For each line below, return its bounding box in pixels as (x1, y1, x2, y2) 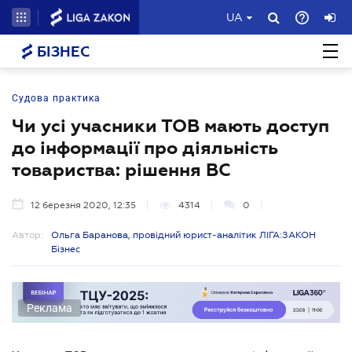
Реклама (27, 301, 72, 314)
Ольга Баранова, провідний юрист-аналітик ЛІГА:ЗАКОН (51, 229, 316, 240)
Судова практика (12, 93, 101, 104)
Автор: (12, 229, 43, 240)
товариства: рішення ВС (12, 159, 231, 180)
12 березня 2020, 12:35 (31, 200, 136, 211)
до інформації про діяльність (12, 137, 278, 158)
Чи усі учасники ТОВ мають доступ (12, 115, 329, 136)
